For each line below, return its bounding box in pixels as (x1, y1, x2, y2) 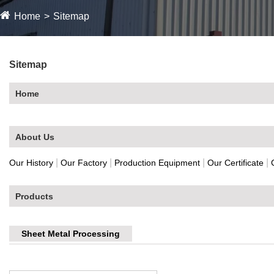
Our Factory (61, 157, 107, 168)
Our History (9, 157, 53, 168)
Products (15, 191, 53, 201)
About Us (15, 131, 54, 142)
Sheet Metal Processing (21, 228, 120, 239)
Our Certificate (207, 157, 264, 168)
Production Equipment (114, 157, 200, 168)
